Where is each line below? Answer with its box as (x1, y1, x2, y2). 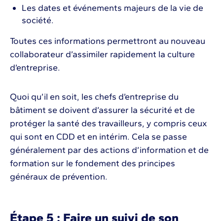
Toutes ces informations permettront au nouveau (10, 35, 205, 46)
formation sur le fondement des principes (10, 157, 175, 169)
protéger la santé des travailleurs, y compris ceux (10, 117, 207, 129)
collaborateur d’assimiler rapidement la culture (10, 48, 195, 60)
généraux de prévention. (10, 171, 110, 182)
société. (22, 14, 54, 26)
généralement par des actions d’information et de (10, 144, 209, 155)
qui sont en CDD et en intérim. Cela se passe (10, 131, 187, 142)
